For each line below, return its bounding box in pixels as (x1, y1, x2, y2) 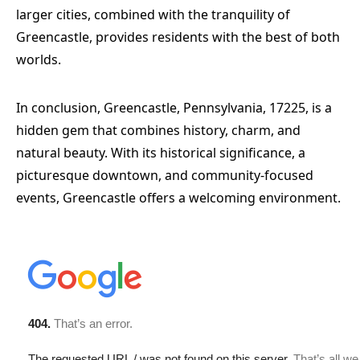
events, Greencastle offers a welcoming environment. (16, 188, 341, 207)
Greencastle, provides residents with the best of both (16, 27, 340, 46)
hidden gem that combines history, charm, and (16, 121, 301, 139)
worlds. (16, 50, 61, 68)
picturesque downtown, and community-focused (16, 166, 313, 184)
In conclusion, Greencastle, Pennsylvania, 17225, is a (16, 98, 332, 117)
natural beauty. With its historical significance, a (16, 143, 305, 162)
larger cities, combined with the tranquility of (16, 5, 290, 23)
